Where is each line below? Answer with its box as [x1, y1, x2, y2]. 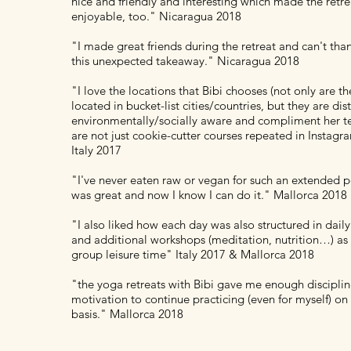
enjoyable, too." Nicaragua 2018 [71, 9, 241, 24]
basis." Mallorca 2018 [71, 306, 183, 321]
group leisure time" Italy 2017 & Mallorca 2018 [71, 247, 314, 262]
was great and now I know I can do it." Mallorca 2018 [71, 187, 347, 202]
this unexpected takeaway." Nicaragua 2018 [71, 53, 299, 68]
